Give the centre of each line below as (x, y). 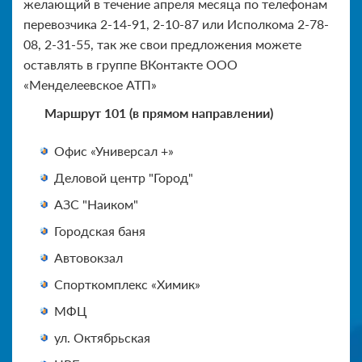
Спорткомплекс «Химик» (127, 284)
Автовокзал (88, 257)
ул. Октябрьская (102, 337)
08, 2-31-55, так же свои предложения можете (162, 44)
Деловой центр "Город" (124, 177)
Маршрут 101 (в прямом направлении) (159, 112)
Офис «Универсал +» (114, 150)
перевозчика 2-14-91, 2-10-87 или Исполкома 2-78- (176, 23)
